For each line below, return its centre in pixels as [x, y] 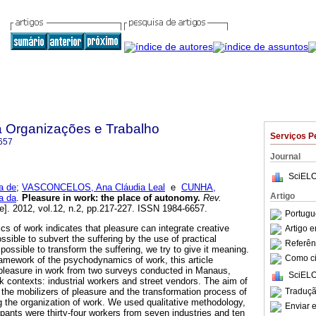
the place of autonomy [149, 198]
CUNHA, [199, 188]
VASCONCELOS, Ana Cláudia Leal [93, 188]
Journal [285, 157]
